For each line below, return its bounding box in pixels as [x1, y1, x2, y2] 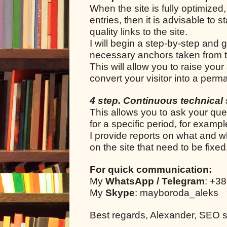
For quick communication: [90, 164, 212, 175]
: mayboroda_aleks [135, 187, 218, 198]
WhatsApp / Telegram [105, 175, 205, 186]
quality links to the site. [90, 26, 187, 37]
